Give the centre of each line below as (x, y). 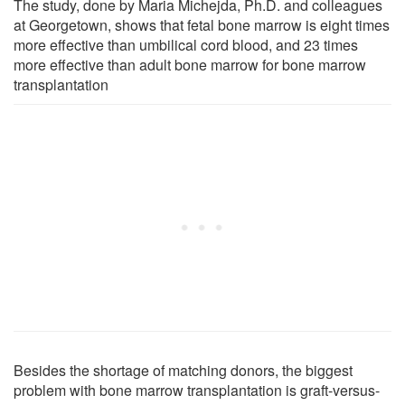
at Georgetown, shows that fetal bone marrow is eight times (202, 24)
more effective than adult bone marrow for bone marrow (190, 64)
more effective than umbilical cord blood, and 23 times (186, 44)
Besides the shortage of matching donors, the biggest (183, 370)
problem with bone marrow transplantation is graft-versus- (197, 390)
